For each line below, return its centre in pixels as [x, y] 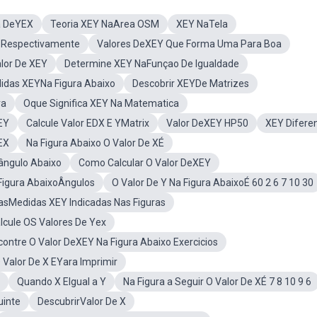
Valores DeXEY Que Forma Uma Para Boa [189, 44]
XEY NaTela [202, 24]
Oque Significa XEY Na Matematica [101, 103]
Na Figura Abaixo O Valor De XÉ [95, 143]
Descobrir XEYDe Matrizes [191, 83]
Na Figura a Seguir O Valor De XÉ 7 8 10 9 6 [217, 282]
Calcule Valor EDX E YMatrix [88, 123]
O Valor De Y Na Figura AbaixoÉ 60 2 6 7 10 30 [213, 183]
